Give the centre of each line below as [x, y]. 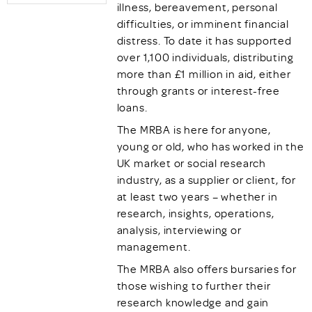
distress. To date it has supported [204, 41]
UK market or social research [192, 163]
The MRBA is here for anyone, [194, 130]
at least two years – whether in [197, 197]
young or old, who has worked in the [210, 147]
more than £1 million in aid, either [204, 74]
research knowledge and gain [193, 303]
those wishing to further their [194, 286]
